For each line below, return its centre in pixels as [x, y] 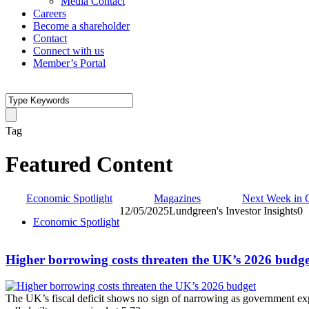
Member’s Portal [69, 63]
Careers [50, 13]
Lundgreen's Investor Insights [233, 210]
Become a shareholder [81, 26]
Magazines [177, 198]
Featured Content [89, 165]
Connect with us [69, 51]
